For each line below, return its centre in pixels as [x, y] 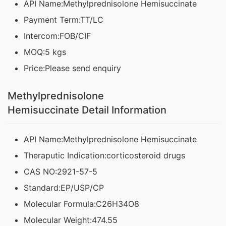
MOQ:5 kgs [45, 52]
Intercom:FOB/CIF [57, 36]
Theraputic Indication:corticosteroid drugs [104, 156]
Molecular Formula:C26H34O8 [81, 204]
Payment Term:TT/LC [64, 20]
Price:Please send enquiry [72, 68]
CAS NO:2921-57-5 [61, 172]
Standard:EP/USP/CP [64, 188]
